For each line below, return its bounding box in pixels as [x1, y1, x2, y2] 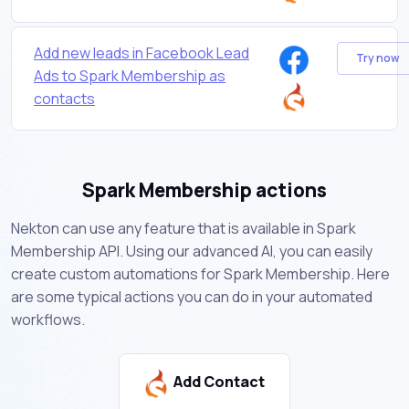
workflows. [11, 309, 85, 330]
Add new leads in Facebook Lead [34, 42, 249, 63]
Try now [355, 50, 399, 67]
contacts [34, 88, 95, 109]
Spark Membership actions [82, 176, 327, 203]
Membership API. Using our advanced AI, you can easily [11, 240, 372, 261]
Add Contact [171, 372, 265, 393]
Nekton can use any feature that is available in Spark [11, 217, 356, 238]
